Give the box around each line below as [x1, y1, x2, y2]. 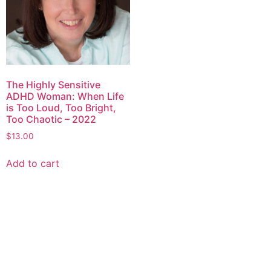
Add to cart [6, 157, 59, 170]
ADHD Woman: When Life [6, 90, 124, 103]
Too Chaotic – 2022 [6, 113, 96, 126]
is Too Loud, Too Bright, [6, 102, 116, 114]
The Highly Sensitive [6, 79, 100, 91]
